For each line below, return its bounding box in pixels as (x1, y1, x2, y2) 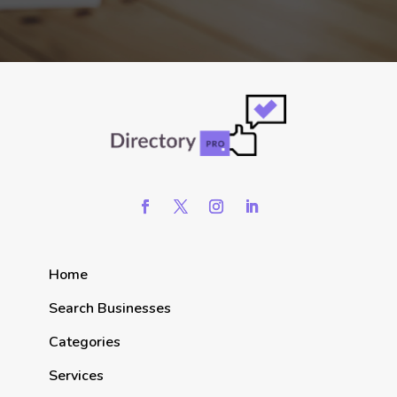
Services (48, 366, 104, 386)
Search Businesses (48, 299, 171, 319)
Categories (48, 332, 121, 353)
